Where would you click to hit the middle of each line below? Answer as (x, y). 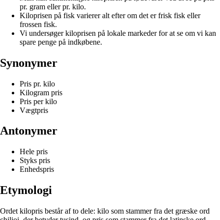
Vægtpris (34, 110)
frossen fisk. (38, 24)
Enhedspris (37, 169)
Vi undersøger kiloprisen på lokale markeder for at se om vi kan (118, 33)
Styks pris (35, 161)
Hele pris (34, 152)
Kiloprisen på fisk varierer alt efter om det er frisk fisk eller (110, 15)
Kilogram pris (41, 92)
